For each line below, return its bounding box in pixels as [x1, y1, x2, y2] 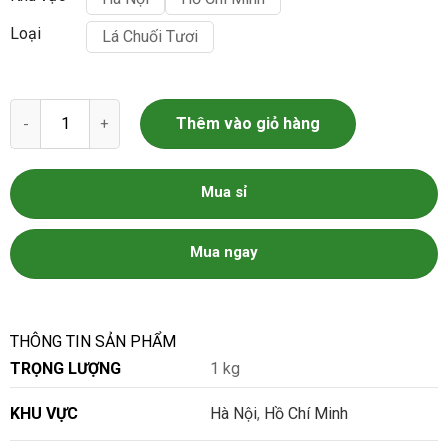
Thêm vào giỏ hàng [176, 114, 320, 134]
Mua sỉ [201, 182, 247, 201]
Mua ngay [190, 242, 258, 261]
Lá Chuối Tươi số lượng [9, 97, 171, 117]
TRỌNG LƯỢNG [10, 358, 121, 378]
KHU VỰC [10, 403, 78, 423]
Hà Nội [210, 403, 257, 423]
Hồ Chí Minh [264, 403, 348, 423]
